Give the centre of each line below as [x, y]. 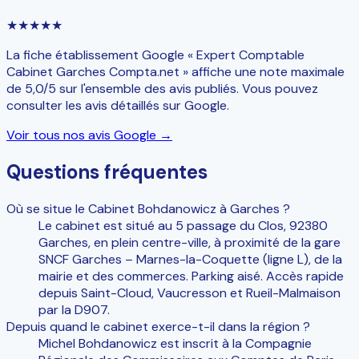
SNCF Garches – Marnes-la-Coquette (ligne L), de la [190, 259]
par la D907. [74, 309]
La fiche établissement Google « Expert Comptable [155, 55]
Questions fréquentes [107, 172]
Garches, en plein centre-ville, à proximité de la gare [190, 242]
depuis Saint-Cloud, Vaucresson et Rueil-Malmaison [190, 292]
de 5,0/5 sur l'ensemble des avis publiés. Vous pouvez [162, 89]
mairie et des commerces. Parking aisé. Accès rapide [191, 276]
